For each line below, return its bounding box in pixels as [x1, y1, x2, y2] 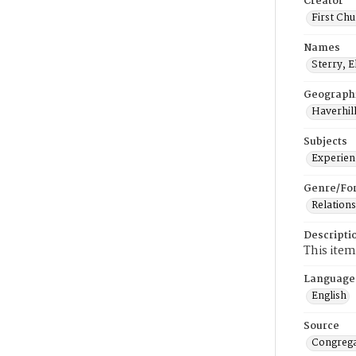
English [311, 288, 346, 304]
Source [304, 318, 339, 335]
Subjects [304, 133, 347, 150]
